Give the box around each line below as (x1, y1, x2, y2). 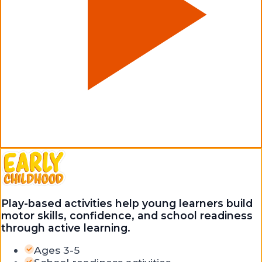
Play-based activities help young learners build (1, 196, 253, 209)
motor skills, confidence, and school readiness (1, 209, 253, 222)
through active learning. (1, 221, 130, 234)
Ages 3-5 (34, 244, 80, 257)
